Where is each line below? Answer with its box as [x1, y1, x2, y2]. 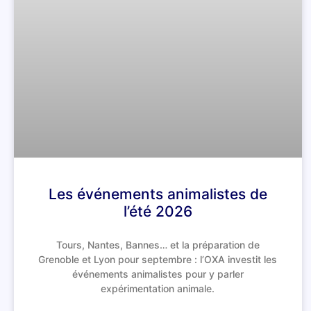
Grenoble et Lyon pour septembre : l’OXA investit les [38, 253, 278, 266]
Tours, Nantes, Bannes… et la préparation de [56, 239, 260, 251]
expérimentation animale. [101, 283, 215, 295]
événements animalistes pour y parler [72, 268, 244, 280]
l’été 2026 [123, 203, 192, 221]
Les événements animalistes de [48, 185, 267, 203]
